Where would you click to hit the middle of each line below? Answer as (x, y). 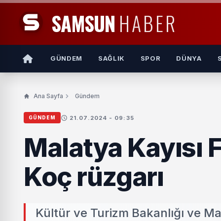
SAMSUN (83, 23)
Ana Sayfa (48, 96)
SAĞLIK (111, 58)
